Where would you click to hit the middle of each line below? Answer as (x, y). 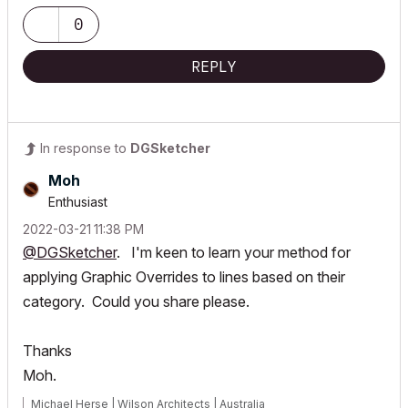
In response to (85, 148)
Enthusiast (78, 202)
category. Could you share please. (136, 301)
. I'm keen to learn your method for (234, 252)
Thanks (47, 351)
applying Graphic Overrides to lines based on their (184, 277)
